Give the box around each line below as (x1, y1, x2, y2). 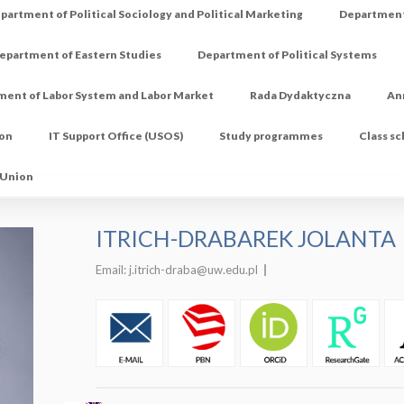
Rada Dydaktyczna (250, 88, 352, 103)
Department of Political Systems (197, 48, 378, 62)
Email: (96, 262, 129, 278)
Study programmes (219, 129, 324, 143)
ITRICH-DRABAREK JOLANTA (96, 225, 396, 252)
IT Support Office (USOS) (49, 129, 184, 143)
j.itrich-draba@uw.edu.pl (129, 262, 258, 278)
